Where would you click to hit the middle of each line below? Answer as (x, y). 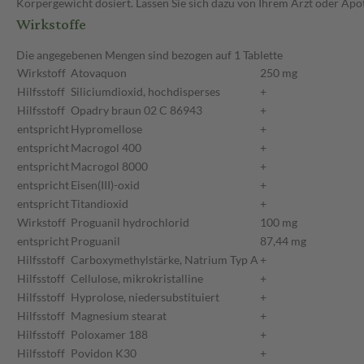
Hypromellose (106, 129)
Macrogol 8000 (109, 167)
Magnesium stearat (119, 316)
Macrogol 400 (106, 148)
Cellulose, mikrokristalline (137, 279)
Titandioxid (100, 204)
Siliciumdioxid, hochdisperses (145, 92)
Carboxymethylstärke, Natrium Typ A (165, 260)
